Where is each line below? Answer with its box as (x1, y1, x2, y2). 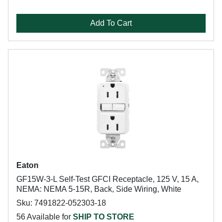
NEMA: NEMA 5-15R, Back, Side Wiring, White (16, 185, 181, 193)
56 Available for (16, 213, 73, 221)
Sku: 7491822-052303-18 (16, 199, 106, 207)
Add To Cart (90, 19, 132, 27)
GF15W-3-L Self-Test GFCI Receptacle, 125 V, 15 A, (16, 175, 199, 183)
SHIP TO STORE (73, 213, 134, 221)
